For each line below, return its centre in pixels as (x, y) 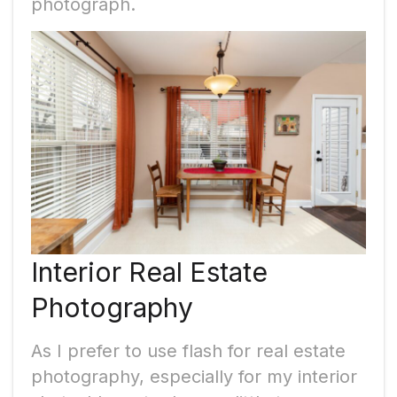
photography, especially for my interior (194, 376)
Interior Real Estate (149, 272)
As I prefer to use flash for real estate (188, 350)
